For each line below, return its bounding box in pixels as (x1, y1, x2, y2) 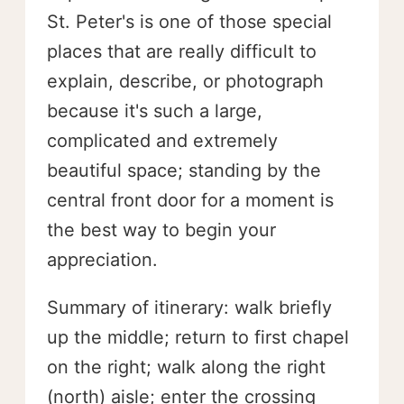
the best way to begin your (47, 219, 276, 241)
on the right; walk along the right (47, 356, 326, 378)
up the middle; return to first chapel (47, 326, 349, 348)
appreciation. (47, 249, 158, 271)
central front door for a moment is (47, 189, 334, 211)
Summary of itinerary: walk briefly (47, 297, 332, 318)
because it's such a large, (47, 100, 262, 122)
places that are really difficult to (47, 41, 317, 62)
